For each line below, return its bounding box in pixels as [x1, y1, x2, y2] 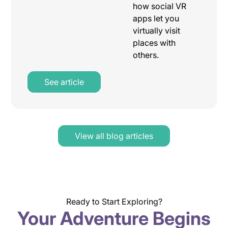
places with [132, 37, 176, 48]
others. [132, 49, 159, 60]
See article [44, 76, 84, 87]
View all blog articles [75, 130, 153, 141]
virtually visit [132, 25, 180, 36]
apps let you [132, 13, 179, 23]
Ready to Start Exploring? [66, 196, 162, 207]
